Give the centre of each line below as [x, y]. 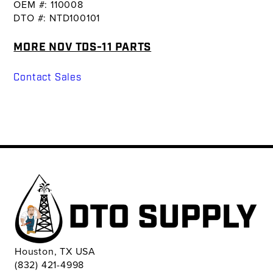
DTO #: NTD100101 [57, 18]
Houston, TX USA [55, 251]
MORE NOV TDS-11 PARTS [83, 48]
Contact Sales [48, 78]
